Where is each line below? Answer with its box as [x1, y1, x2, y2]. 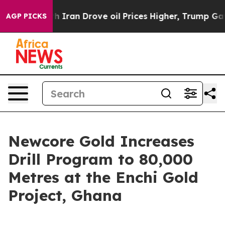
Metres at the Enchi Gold [8, 168, 198, 187]
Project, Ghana [8, 186, 122, 205]
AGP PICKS [6, 12, 47, 21]
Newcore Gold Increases [8, 132, 194, 151]
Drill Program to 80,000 [8, 150, 193, 169]
